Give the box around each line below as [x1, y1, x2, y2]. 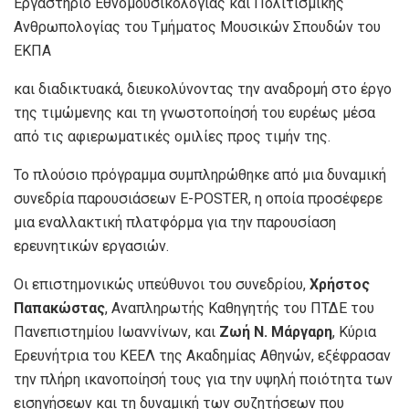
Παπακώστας [14, 299, 105, 317]
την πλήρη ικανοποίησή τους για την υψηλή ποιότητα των [14, 370, 393, 388]
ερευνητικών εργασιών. [14, 236, 169, 255]
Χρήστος [309, 275, 370, 293]
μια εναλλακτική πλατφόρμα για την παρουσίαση [14, 213, 336, 231]
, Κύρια [332, 322, 376, 341]
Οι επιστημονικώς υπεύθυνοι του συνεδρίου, [14, 275, 309, 293]
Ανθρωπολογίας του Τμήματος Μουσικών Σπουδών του [14, 17, 381, 36]
